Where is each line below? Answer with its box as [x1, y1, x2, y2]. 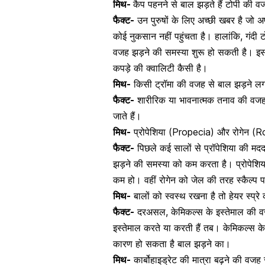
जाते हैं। [113, 110, 141, 122]
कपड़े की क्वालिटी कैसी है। [113, 62, 208, 75]
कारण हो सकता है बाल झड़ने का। [113, 238, 231, 250]
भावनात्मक [179, 94, 214, 106]
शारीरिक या [134, 94, 179, 106]
